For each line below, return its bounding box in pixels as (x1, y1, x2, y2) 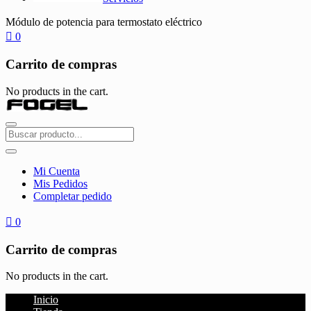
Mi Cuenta (33, 165, 80, 177)
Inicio (33, 294, 58, 306)
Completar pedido (33, 190, 112, 202)
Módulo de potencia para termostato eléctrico (6, 16, 202, 28)
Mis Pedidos (33, 177, 87, 190)
